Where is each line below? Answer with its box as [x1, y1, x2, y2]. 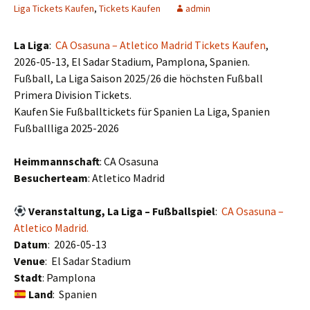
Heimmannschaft [14, 154, 100, 169]
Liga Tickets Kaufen [14, 2, 94, 15]
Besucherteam [14, 171, 88, 185]
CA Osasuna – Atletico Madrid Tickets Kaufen [55, 38, 266, 53]
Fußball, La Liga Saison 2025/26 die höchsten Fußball [14, 71, 263, 86]
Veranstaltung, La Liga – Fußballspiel [28, 204, 216, 219]
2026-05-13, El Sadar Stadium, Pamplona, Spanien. [14, 55, 250, 69]
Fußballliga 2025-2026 [14, 121, 119, 136]
